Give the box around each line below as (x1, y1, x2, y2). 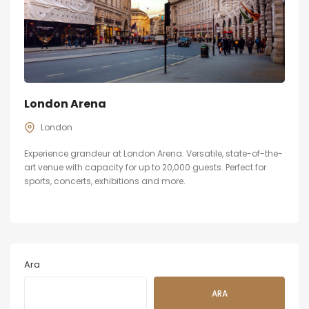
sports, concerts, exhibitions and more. (24, 175, 186, 187)
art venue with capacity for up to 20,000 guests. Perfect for (24, 161, 266, 173)
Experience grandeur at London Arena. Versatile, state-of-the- (24, 147, 283, 159)
